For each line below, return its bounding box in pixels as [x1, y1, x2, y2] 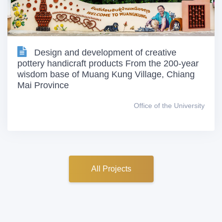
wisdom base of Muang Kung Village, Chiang [17, 69, 195, 79]
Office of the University [134, 101, 205, 110]
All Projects [91, 164, 131, 173]
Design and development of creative [34, 47, 176, 57]
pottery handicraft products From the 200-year [17, 58, 199, 68]
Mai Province [17, 80, 69, 90]
